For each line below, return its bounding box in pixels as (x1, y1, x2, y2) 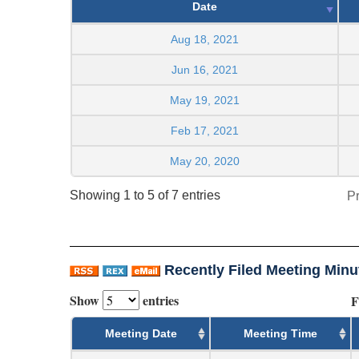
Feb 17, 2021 (171, 123, 239, 137)
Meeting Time (244, 326, 317, 340)
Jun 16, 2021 (171, 63, 238, 76)
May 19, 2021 (170, 93, 240, 107)
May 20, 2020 (170, 154, 240, 167)
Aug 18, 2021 (171, 32, 239, 46)
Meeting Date (104, 326, 177, 340)
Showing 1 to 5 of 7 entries (70, 188, 220, 203)
